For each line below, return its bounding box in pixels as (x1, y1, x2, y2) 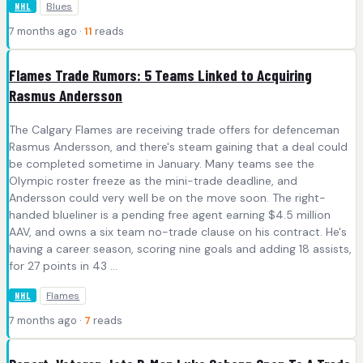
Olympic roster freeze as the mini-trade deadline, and (9, 173, 297, 188)
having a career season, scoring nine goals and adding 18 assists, (9, 241, 352, 256)
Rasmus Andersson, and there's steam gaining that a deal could (9, 139, 348, 154)
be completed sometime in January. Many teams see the (9, 156, 314, 171)
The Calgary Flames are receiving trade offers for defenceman (9, 122, 340, 137)
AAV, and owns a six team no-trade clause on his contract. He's (9, 224, 347, 239)
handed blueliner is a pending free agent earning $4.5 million (9, 207, 331, 222)
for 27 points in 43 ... (9, 258, 117, 273)
